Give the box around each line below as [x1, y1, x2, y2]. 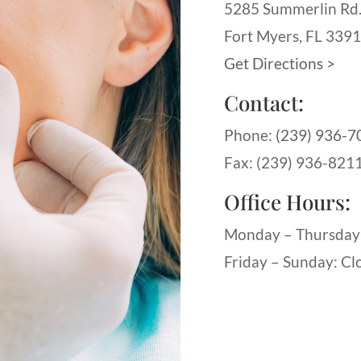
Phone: [223, 126, 276, 145]
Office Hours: [223, 188, 351, 217]
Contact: [223, 89, 304, 118]
